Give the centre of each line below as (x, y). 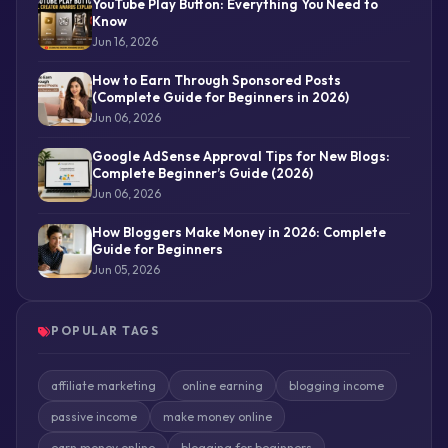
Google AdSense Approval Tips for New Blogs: (240, 155)
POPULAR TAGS (105, 331)
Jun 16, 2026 (124, 41)
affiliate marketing (103, 386)
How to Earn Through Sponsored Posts (216, 79)
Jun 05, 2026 (125, 269)
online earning (222, 386)
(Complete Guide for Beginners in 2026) (220, 96)
